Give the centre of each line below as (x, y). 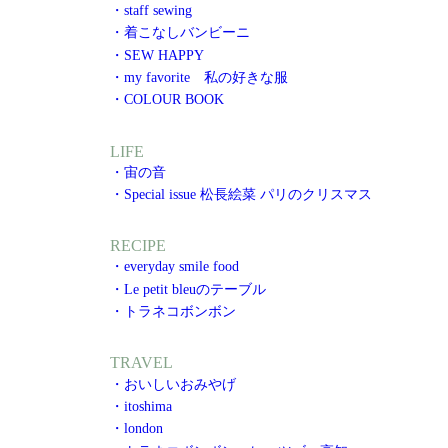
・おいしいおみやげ (173, 383)
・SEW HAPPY (157, 54)
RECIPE (138, 246)
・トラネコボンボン (173, 311)
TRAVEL (141, 363)
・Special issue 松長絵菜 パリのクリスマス (241, 194)
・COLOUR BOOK (167, 99)
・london (136, 428)
